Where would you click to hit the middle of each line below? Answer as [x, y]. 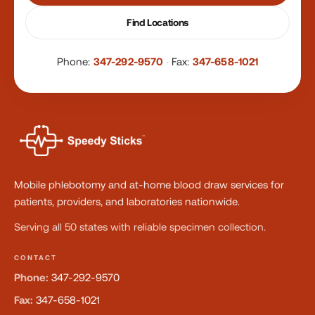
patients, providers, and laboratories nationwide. [127, 201]
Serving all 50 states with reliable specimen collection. [140, 227]
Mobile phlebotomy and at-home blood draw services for [149, 185]
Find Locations [157, 22]
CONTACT [36, 258]
